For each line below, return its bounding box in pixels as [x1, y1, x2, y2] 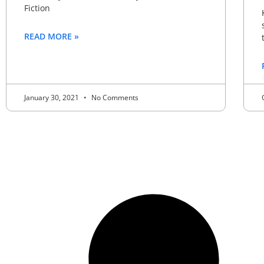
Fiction [24, 2, 50, 14]
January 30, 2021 [24, 93, 81, 103]
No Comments [90, 93, 138, 103]
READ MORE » [24, 31, 79, 42]
